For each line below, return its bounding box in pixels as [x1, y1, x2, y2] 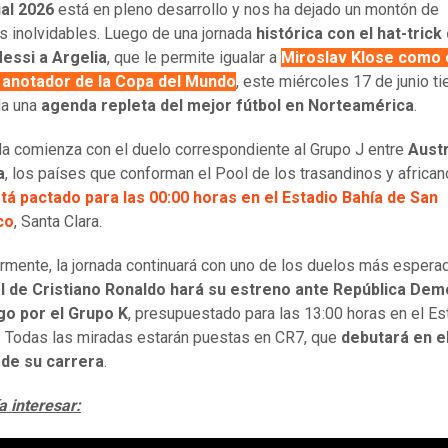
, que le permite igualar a [107, 48, 281, 67]
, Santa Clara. [14, 212, 102, 231]
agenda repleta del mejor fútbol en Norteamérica [41, 96, 414, 115]
